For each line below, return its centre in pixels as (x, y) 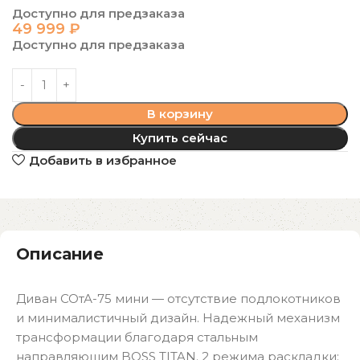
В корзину (180, 114)
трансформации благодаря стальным (137, 337)
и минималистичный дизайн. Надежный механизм (178, 318)
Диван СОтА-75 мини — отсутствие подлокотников (178, 299)
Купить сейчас (180, 138)
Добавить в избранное (102, 160)
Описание (60, 254)
